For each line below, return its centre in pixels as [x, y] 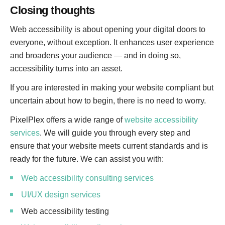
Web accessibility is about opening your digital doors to [108, 29]
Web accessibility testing [65, 211]
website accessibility [161, 120]
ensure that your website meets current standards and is [109, 146]
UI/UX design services [61, 195]
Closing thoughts [52, 10]
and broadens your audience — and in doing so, [95, 55]
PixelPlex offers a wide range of [67, 120]
